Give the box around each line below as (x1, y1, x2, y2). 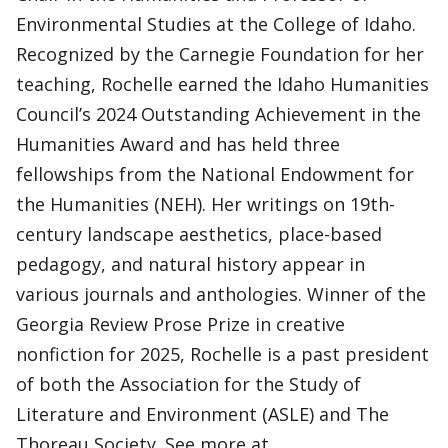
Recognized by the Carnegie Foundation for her (16, 41, 424, 66)
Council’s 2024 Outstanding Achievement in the (16, 101, 421, 126)
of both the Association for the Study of (16, 371, 361, 396)
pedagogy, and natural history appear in (16, 251, 365, 276)
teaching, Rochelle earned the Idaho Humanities (16, 71, 429, 96)
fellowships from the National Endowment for (16, 161, 414, 186)
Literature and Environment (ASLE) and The (16, 401, 389, 426)
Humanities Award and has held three (16, 131, 340, 156)
